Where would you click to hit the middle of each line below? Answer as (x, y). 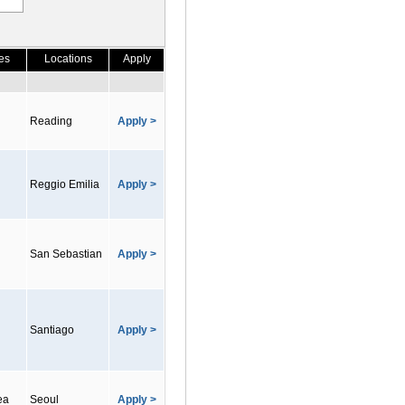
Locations (68, 59)
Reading (51, 121)
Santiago (52, 330)
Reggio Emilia (65, 184)
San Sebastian (66, 254)
